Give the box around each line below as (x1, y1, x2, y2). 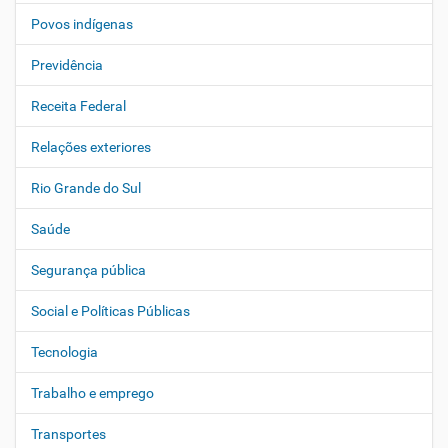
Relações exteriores (31, 139, 151, 155)
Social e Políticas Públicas (31, 303, 190, 319)
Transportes (31, 426, 106, 442)
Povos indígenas (31, 16, 133, 32)
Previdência (31, 57, 103, 73)
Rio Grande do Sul (31, 180, 141, 196)
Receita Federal (31, 98, 126, 114)
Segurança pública (31, 262, 146, 278)
